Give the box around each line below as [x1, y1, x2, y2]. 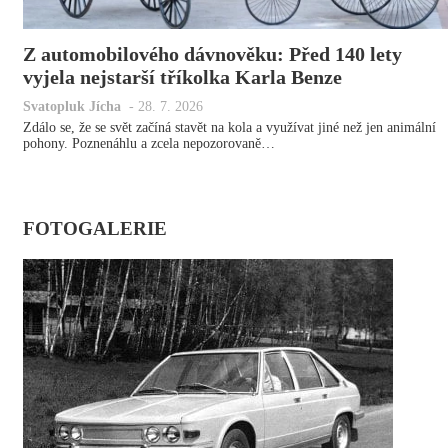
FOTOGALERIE [23, 217, 167, 239]
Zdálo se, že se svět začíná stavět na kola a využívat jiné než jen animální [23, 120, 436, 136]
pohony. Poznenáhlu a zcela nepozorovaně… [23, 136, 275, 152]
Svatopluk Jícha [23, 99, 121, 115]
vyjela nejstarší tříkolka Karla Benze [23, 66, 342, 89]
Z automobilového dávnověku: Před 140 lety [23, 43, 402, 66]
